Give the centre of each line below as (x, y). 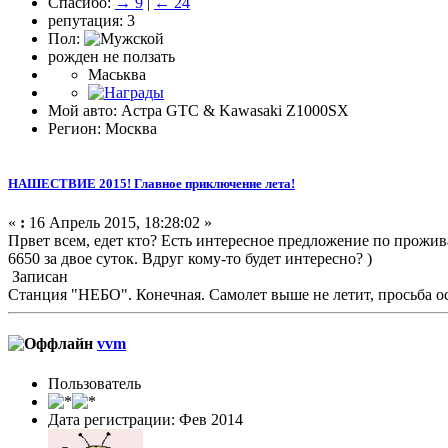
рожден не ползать (111, 56)
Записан (38, 277)
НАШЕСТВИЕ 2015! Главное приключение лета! (151, 183)
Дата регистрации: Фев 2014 (145, 419)
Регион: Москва (102, 128)
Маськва (117, 74)
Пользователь (94, 383)
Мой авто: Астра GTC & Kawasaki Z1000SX (198, 110)
